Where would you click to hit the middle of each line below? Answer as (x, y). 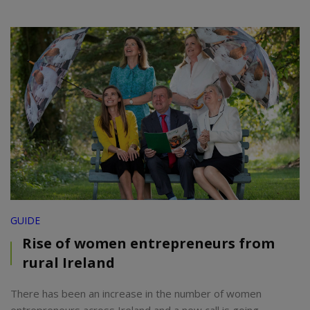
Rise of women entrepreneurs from (148, 244)
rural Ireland (69, 263)
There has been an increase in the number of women (136, 294)
